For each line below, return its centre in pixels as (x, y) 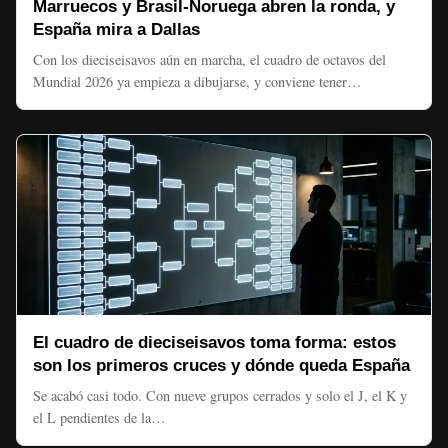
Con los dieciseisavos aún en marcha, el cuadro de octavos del (209, 59)
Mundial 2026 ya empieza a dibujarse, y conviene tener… (197, 81)
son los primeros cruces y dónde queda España (221, 365)
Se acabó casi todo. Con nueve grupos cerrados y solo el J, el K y (220, 395)
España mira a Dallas (116, 29)
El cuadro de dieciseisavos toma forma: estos (214, 342)
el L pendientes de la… (99, 417)
